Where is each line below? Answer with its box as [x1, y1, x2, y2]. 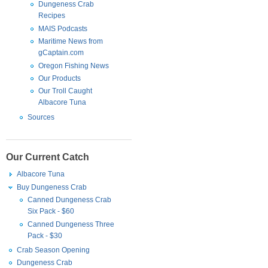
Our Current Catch [6, 152, 89, 163]
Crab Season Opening [16, 245, 90, 254]
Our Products [38, 74, 81, 83]
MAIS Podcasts [38, 24, 87, 33]
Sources [27, 112, 54, 121]
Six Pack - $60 [27, 207, 74, 216]
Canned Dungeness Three [27, 220, 114, 229]
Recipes [38, 11, 65, 20]
